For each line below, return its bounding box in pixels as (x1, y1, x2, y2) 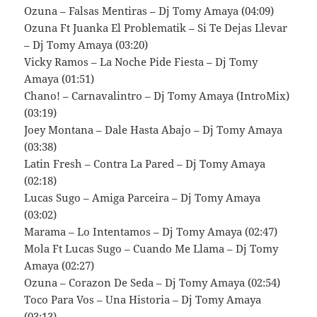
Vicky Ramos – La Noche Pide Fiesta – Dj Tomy (24, 54, 258, 69)
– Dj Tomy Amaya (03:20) (24, 38, 149, 52)
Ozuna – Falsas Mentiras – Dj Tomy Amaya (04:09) (24, 4, 275, 18)
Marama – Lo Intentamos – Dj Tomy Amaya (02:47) (24, 224, 278, 239)
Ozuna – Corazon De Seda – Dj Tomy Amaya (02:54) (24, 275, 281, 290)
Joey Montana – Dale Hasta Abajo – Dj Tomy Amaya (24, 122, 283, 137)
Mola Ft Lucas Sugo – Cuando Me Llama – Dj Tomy (24, 241, 279, 256)
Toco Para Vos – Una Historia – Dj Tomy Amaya (24, 292, 262, 307)
